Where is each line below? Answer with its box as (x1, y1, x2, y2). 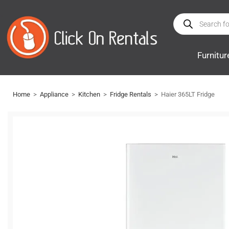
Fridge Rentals (110, 90, 151, 98)
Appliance (40, 90, 68, 98)
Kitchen (78, 90, 100, 98)
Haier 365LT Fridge (161, 90, 215, 98)
